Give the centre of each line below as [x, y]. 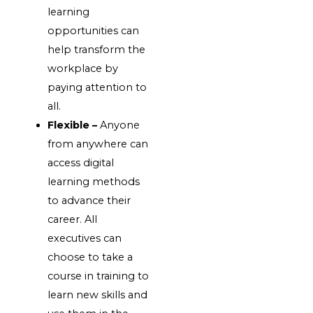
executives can [85, 238]
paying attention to [97, 87]
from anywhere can [98, 144]
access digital [81, 162]
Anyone [120, 125]
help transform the [97, 49]
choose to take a [90, 257]
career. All [73, 219]
